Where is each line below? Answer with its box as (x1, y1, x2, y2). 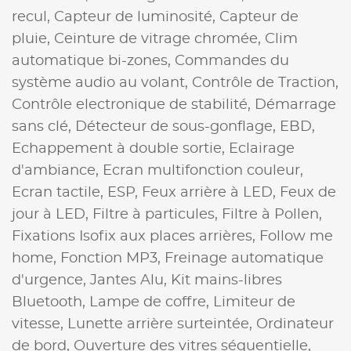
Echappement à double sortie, (12, 141, 229, 156)
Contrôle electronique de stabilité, (12, 97, 255, 112)
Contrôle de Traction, (192, 75, 338, 90)
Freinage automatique (165, 251, 324, 266)
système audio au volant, (12, 75, 192, 90)
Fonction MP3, (60, 251, 165, 266)
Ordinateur (256, 317, 334, 331)
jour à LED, (12, 207, 92, 222)
